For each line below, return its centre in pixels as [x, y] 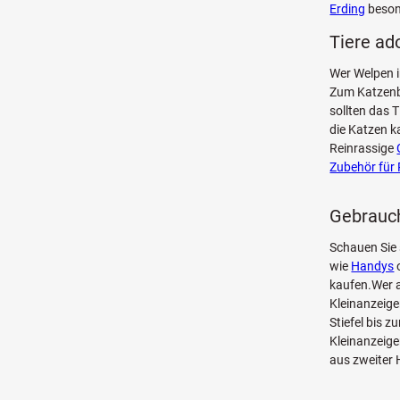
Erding [348, 9]
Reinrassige [363, 148]
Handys [373, 266]
